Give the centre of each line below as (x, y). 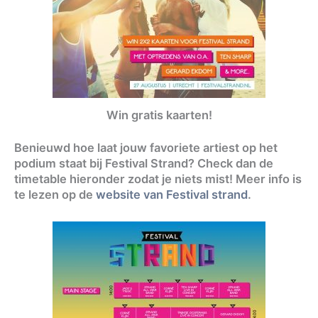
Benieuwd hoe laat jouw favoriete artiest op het (146, 148)
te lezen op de (55, 195)
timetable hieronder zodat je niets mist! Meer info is (158, 179)
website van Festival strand (172, 195)
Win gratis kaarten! (159, 115)
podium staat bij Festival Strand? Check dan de (144, 164)
